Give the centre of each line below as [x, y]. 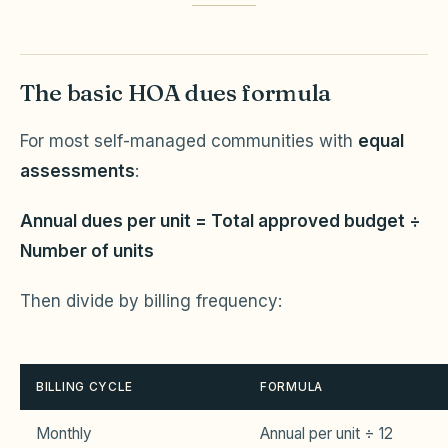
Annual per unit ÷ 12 [326, 433]
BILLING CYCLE [84, 387]
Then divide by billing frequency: [151, 301]
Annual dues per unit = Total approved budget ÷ [220, 221]
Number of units [87, 251]
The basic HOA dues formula [175, 92]
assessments [77, 171]
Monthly [64, 433]
